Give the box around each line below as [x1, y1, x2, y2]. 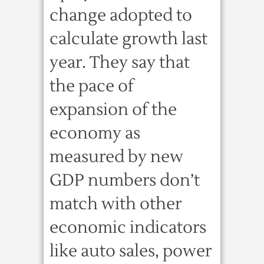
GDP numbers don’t [49, 170, 200, 191]
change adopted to [49, 5, 192, 26]
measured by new [49, 146, 183, 167]
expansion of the [49, 99, 177, 120]
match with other [49, 193, 181, 214]
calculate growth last [49, 28, 207, 49]
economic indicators [49, 217, 206, 238]
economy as [49, 123, 140, 144]
